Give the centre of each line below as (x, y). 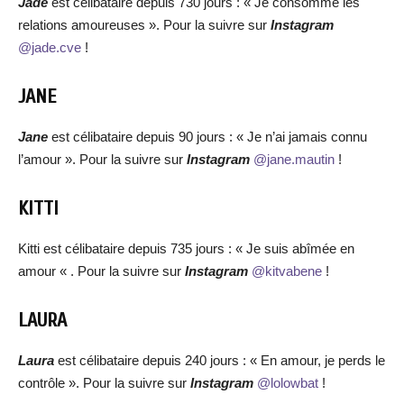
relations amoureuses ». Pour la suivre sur (144, 25)
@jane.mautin (294, 159)
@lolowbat (288, 383)
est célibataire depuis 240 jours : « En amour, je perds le (221, 360)
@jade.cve (50, 47)
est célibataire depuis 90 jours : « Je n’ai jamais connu (209, 137)
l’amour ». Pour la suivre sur (102, 159)
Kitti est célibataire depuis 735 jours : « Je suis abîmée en (186, 248)
